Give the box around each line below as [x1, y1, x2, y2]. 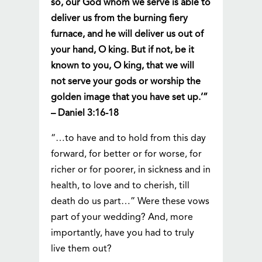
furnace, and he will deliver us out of [51, 30, 204, 40]
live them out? [51, 244, 112, 254]
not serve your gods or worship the [51, 77, 201, 87]
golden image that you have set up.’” [51, 93, 208, 103]
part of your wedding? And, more [51, 213, 194, 223]
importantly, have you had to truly [51, 229, 195, 239]
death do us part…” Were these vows [51, 197, 210, 207]
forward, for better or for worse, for [51, 150, 202, 160]
